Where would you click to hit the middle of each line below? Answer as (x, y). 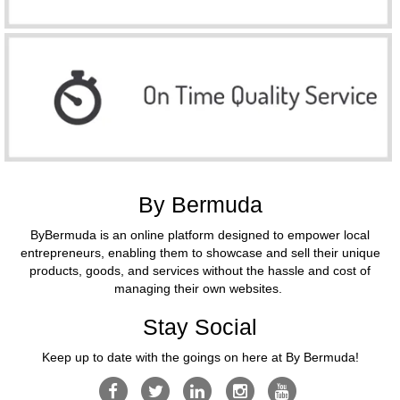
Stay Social (200, 327)
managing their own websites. (200, 289)
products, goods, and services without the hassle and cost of (200, 271)
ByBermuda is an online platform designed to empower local (200, 235)
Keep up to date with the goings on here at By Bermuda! (200, 358)
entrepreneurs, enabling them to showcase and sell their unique (200, 253)
